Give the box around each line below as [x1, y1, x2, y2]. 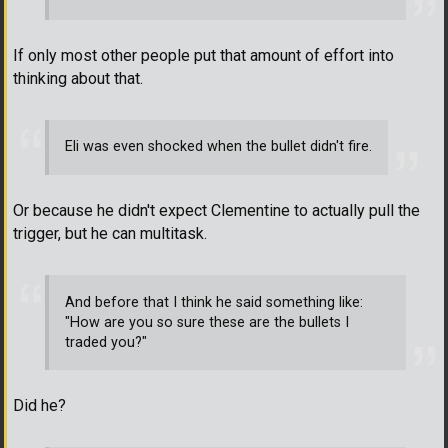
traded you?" [65, 333, 147, 351]
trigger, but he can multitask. [13, 224, 207, 243]
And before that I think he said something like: [65, 293, 363, 311]
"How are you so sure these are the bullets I [65, 313, 349, 331]
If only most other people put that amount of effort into [13, 45, 394, 65]
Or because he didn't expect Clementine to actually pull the [13, 201, 420, 220]
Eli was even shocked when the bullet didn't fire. [65, 138, 372, 156]
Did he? [13, 396, 66, 416]
